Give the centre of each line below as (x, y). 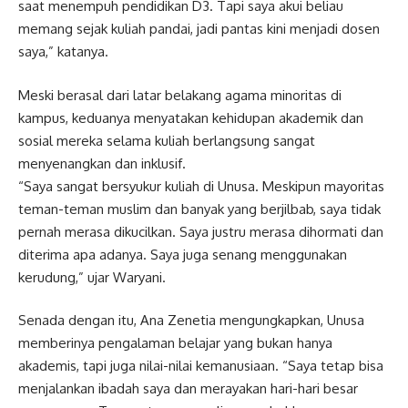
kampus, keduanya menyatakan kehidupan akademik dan (191, 117)
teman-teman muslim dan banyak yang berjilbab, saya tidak (199, 209)
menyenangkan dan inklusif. (102, 163)
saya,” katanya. (63, 51)
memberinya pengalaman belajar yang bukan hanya (175, 343)
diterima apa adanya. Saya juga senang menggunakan (183, 254)
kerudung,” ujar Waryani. (92, 277)
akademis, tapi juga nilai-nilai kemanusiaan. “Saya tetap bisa (201, 366)
